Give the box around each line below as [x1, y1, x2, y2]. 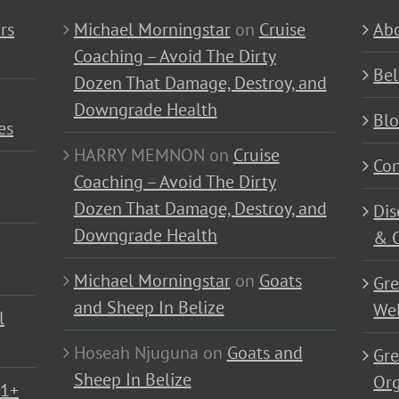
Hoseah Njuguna [73, 341, 199, 365]
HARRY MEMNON [73, 143, 205, 167]
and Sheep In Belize [73, 296, 224, 320]
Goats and [226, 341, 303, 365]
